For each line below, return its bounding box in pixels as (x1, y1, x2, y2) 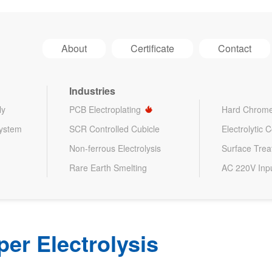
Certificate (131, 41, 174, 55)
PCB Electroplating (69, 103, 141, 115)
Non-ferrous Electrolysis (69, 142, 161, 154)
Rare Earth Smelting (69, 161, 148, 174)
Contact (218, 41, 251, 55)
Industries (69, 84, 116, 98)
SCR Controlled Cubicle (69, 123, 160, 135)
